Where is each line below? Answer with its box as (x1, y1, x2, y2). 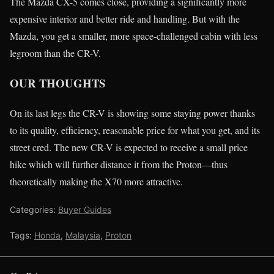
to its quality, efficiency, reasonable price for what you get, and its (10, 123, 260, 136)
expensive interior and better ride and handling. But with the (10, 12, 240, 26)
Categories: (10, 204, 58, 215)
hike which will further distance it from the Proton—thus (10, 157, 228, 171)
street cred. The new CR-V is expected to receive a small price (10, 140, 248, 154)
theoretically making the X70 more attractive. (10, 174, 186, 188)
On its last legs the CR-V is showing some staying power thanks (10, 106, 255, 119)
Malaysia (65, 229, 100, 240)
